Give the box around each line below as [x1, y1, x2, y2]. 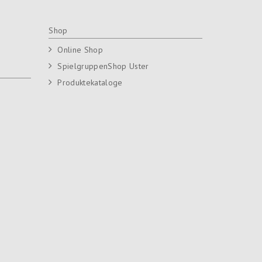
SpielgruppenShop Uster [57, 60, 149, 71]
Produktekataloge [57, 77, 123, 88]
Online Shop [57, 44, 103, 55]
